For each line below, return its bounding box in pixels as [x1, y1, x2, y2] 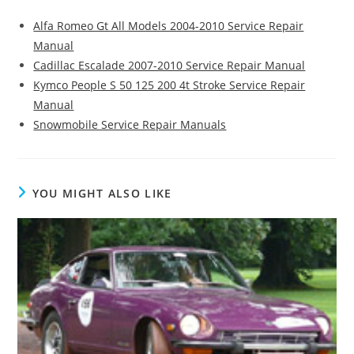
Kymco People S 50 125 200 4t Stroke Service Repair [33, 77, 306, 93]
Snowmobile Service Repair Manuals [33, 117, 227, 133]
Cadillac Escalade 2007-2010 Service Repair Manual [33, 58, 306, 73]
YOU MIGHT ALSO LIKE [32, 186, 172, 201]
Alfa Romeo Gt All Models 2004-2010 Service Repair [33, 18, 304, 34]
